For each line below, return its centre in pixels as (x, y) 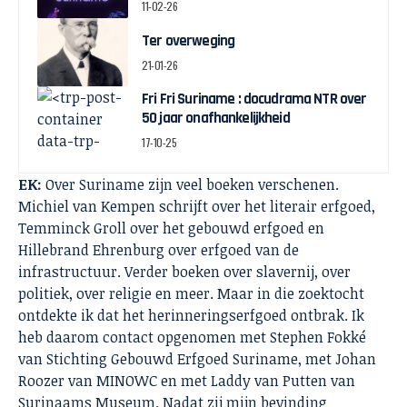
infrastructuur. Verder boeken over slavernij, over (184, 272)
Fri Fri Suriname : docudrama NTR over (254, 99)
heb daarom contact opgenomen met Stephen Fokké (192, 338)
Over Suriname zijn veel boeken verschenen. (190, 185)
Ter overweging (189, 40)
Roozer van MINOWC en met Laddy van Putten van (187, 381)
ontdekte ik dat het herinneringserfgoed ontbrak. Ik (191, 316)
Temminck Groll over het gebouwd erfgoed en (171, 228)
